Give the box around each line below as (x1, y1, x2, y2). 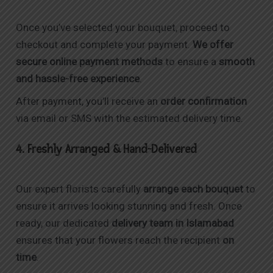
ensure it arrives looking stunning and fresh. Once (16, 200, 243, 213)
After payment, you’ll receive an (16, 94, 161, 107)
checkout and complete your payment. (16, 38, 193, 51)
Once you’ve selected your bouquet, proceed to (16, 21, 230, 34)
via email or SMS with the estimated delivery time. (16, 112, 244, 124)
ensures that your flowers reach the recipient (16, 234, 223, 247)
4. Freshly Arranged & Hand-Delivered (16, 143, 197, 157)
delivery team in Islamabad (112, 217, 235, 230)
